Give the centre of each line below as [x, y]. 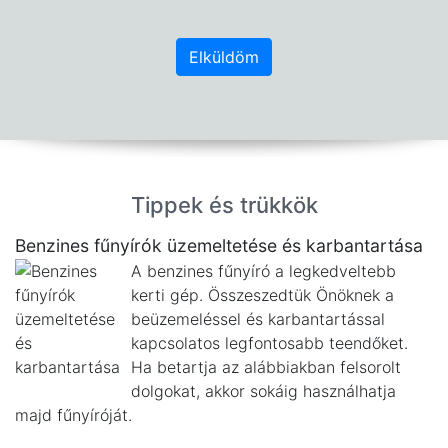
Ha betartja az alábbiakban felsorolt [266, 367]
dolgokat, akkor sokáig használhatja [263, 391]
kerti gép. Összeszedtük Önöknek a [262, 295]
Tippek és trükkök [224, 205]
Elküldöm [224, 57]
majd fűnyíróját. [73, 415]
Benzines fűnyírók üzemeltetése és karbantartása [219, 245]
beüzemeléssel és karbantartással [258, 319]
